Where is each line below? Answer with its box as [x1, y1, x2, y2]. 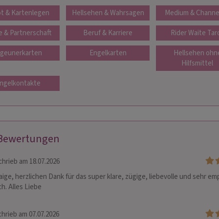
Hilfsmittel [181, 58, 214, 68]
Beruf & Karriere [83, 28, 133, 38]
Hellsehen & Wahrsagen [71, 8, 144, 18]
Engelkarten [89, 48, 127, 58]
